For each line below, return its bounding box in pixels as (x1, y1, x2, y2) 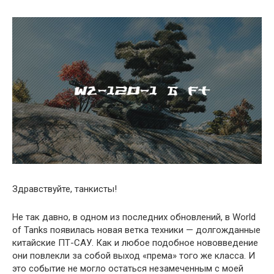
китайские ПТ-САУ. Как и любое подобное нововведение (12, 237, 258, 248)
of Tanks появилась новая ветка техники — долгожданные (12, 224, 261, 235)
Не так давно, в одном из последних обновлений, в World (12, 211, 256, 223)
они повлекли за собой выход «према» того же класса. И (12, 250, 255, 261)
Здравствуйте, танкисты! (12, 183, 117, 194)
